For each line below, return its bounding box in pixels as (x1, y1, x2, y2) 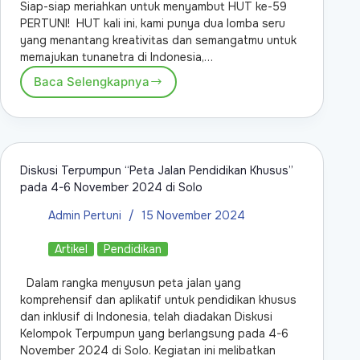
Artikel (55, 241, 88, 256)
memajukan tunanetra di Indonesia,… (20, 49, 213, 64)
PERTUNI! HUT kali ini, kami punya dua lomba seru (20, 15, 285, 31)
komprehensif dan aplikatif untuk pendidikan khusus (20, 292, 297, 307)
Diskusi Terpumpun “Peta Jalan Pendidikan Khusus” (20, 162, 293, 178)
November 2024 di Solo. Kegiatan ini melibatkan (20, 342, 276, 358)
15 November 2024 (141, 207, 245, 223)
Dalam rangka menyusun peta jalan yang (20, 275, 241, 290)
